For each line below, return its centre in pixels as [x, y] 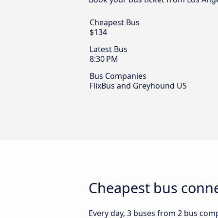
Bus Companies [118, 76]
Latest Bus [109, 49]
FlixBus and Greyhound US [138, 86]
